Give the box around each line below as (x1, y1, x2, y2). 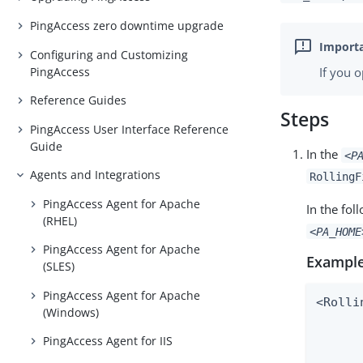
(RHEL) (43, 212, 78, 228)
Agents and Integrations (30, 167, 161, 183)
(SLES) (43, 258, 75, 275)
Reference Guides (30, 92, 127, 109)
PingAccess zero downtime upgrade (30, 17, 224, 33)
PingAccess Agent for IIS (43, 333, 173, 349)
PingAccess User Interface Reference (30, 121, 229, 137)
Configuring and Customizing (30, 46, 189, 62)
